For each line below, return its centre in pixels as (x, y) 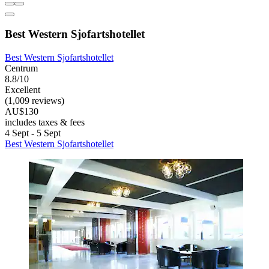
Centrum (21, 68)
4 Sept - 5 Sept (33, 133)
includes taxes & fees (45, 122)
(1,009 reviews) (35, 101)
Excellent (23, 90)
